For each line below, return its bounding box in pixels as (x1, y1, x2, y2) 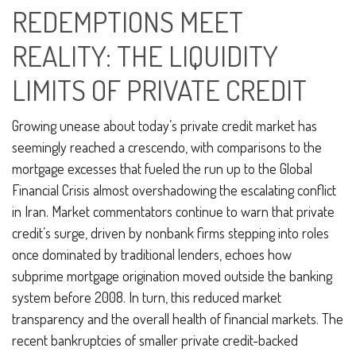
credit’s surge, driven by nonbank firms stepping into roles (12, 223, 329, 242)
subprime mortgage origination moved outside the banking (12, 266, 332, 284)
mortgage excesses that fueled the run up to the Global (12, 159, 312, 177)
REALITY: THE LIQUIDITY (11, 37, 278, 74)
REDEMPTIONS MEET (11, 2, 243, 40)
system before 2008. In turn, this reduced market (12, 288, 281, 306)
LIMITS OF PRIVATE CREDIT (11, 71, 307, 108)
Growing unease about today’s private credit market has (12, 116, 317, 134)
